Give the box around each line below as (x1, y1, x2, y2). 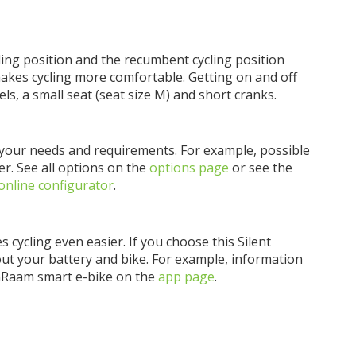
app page (158, 267, 215, 285)
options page (149, 159, 229, 177)
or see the (229, 159, 292, 177)
